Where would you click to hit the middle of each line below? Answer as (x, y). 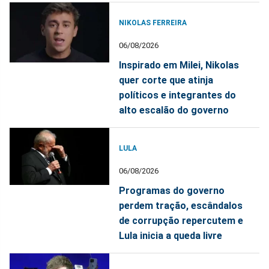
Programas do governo (172, 191)
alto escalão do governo (174, 110)
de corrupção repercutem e (181, 221)
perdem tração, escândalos (181, 206)
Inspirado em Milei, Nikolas (179, 65)
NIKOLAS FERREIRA (153, 23)
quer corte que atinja (166, 80)
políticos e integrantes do (178, 95)
